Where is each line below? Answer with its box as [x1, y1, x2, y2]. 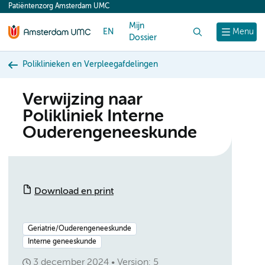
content [14, 5, 47, 14]
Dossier [129, 34, 157, 42]
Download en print [34, 187, 114, 196]
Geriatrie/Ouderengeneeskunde [28, 225, 131, 232]
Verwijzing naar [22, 92, 143, 109]
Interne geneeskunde [28, 238, 96, 245]
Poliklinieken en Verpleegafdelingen [22, 60, 158, 69]
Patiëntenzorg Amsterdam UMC [8, 3, 109, 10]
